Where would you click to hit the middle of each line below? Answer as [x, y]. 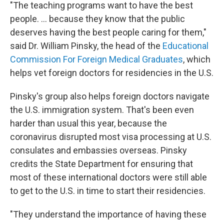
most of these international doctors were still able [108, 177]
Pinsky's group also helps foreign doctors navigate [110, 96]
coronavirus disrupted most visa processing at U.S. [111, 137]
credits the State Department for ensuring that [101, 164]
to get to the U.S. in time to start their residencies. [108, 191]
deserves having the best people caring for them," [108, 32]
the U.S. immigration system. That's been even [102, 110]
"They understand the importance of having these [108, 214]
